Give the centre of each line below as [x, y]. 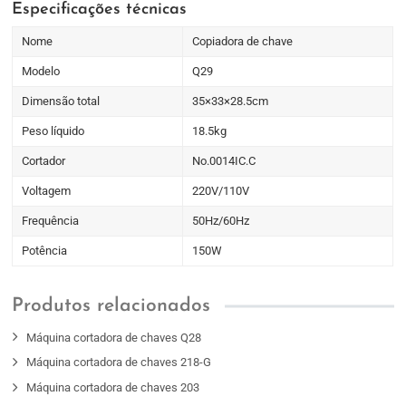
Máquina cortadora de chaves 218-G [119, 362]
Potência [45, 251]
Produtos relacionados [111, 306]
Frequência [51, 221]
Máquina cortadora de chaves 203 [113, 388]
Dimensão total [61, 101]
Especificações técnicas [100, 10]
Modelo [41, 72]
